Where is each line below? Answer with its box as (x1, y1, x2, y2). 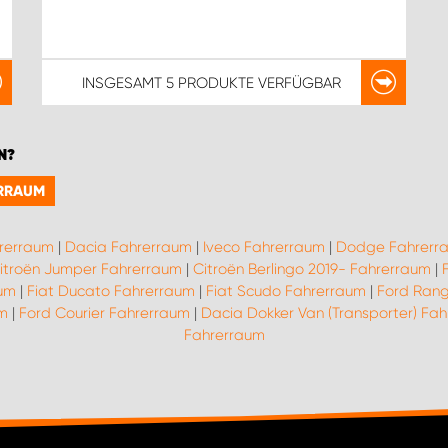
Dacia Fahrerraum (65, 238, 192, 256)
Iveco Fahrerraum (203, 238, 325, 256)
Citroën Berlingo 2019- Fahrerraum (193, 260, 431, 278)
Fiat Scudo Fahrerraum (205, 282, 366, 300)
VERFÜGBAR (254, 73, 342, 92)
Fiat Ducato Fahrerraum (26, 282, 195, 300)
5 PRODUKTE (166, 73, 255, 92)
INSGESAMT (82, 73, 167, 92)
